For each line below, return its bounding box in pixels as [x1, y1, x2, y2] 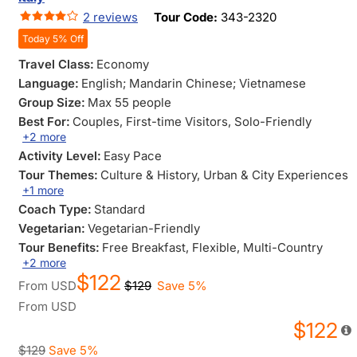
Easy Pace [104, 148, 162, 163]
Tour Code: [154, 10, 221, 25]
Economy [96, 57, 149, 72]
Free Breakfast [102, 240, 186, 255]
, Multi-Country [237, 240, 323, 255]
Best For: [18, 114, 70, 129]
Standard [94, 202, 145, 217]
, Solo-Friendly [228, 114, 312, 129]
